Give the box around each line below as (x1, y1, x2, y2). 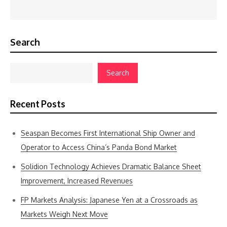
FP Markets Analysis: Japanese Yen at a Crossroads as (21, 196, 198, 204)
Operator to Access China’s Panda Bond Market (21, 143, 177, 152)
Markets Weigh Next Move (21, 210, 108, 218)
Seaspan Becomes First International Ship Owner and (21, 129, 195, 137)
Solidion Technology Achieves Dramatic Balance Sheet (21, 162, 201, 171)
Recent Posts (10, 98, 65, 109)
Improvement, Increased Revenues (21, 176, 133, 185)
